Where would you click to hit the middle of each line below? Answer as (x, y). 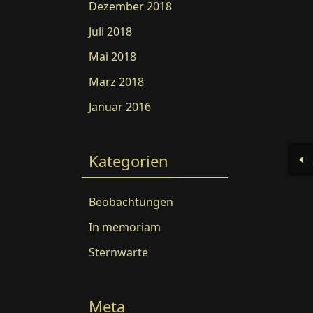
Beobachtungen (131, 202)
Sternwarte (118, 252)
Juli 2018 (110, 31)
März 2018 (116, 82)
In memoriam (125, 227)
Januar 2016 (120, 107)
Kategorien (129, 161)
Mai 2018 (112, 57)
